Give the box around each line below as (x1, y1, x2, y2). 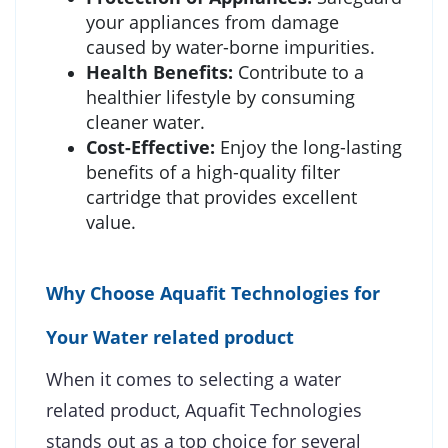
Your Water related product (46, 324, 294, 349)
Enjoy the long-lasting (215, 134, 402, 159)
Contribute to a (233, 59, 364, 84)
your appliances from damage (86, 9, 339, 34)
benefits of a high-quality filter (86, 159, 340, 184)
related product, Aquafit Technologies (46, 397, 362, 422)
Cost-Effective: (86, 134, 215, 159)
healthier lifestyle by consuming (86, 84, 355, 109)
